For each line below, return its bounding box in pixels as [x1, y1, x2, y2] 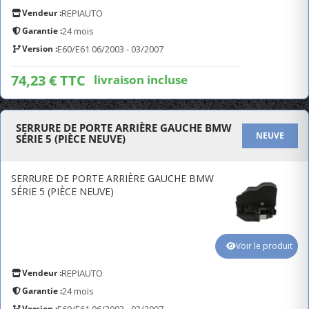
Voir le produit [236, 240, 292, 252]
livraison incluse [94, 71, 188, 88]
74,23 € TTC [11, 71, 86, 90]
